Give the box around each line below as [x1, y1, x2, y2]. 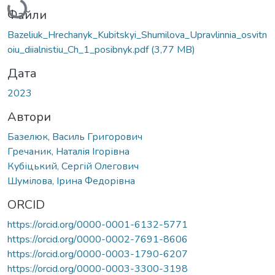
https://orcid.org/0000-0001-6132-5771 [7, 217, 188, 231]
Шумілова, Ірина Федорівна [7, 174, 135, 188]
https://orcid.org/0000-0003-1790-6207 [7, 247, 188, 261]
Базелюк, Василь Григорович [7, 130, 142, 144]
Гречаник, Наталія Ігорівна [7, 144, 130, 158]
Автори [7, 108, 51, 125]
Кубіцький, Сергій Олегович [7, 159, 139, 173]
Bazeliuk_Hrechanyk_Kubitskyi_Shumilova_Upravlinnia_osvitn [7, 28, 267, 42]
